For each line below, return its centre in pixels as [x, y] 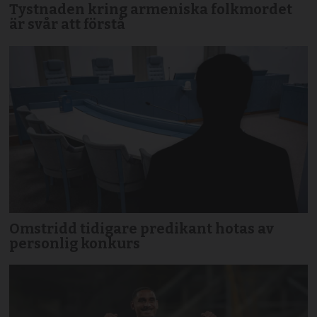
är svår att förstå [68, 24]
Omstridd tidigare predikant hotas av [142, 228]
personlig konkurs [75, 243]
